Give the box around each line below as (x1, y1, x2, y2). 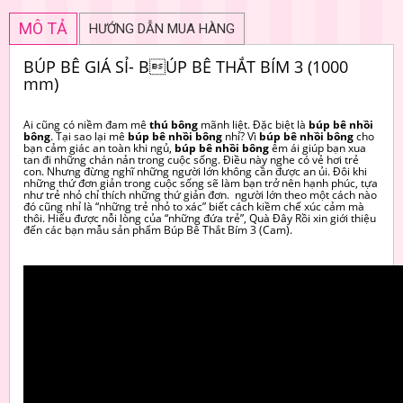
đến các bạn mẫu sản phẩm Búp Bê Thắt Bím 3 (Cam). (23, 221, 300, 237)
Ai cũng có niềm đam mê (23, 116, 149, 132)
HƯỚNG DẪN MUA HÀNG (89, 20, 235, 37)
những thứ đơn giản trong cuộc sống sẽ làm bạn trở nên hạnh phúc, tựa (23, 175, 378, 191)
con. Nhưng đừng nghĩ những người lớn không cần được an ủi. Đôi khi (23, 163, 367, 179)
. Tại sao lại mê (50, 128, 128, 144)
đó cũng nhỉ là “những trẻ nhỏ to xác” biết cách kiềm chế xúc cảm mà (23, 198, 364, 214)
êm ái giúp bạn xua (269, 139, 366, 156)
